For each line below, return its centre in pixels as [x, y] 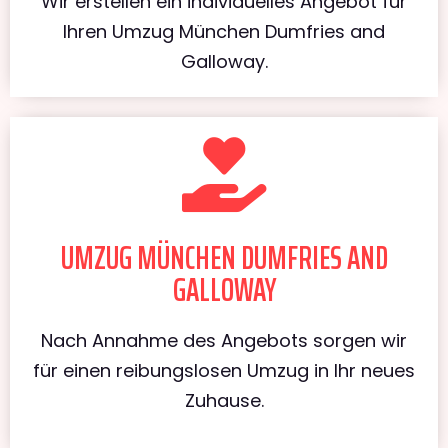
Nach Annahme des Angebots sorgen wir [224, 340]
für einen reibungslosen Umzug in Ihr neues [224, 370]
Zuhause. [224, 400]
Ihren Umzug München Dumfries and [224, 31]
